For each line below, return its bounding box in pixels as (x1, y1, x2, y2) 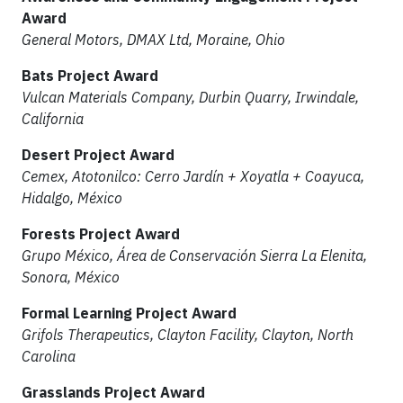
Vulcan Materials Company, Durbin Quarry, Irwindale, (22, 88, 359, 106)
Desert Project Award (22, 146, 175, 164)
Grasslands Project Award (22, 383, 205, 401)
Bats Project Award (22, 67, 158, 85)
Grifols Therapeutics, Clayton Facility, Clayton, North (22, 326, 354, 344)
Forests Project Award (22, 225, 180, 243)
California (22, 110, 84, 128)
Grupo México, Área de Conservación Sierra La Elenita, (22, 246, 367, 264)
